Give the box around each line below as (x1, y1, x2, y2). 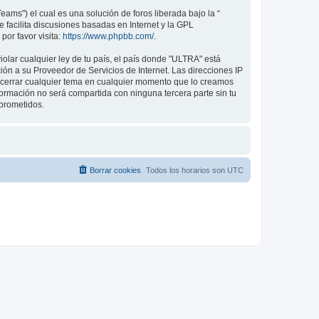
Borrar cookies (90, 166, 141, 174)
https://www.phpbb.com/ (63, 31, 154, 41)
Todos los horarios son (146, 166, 227, 174)
